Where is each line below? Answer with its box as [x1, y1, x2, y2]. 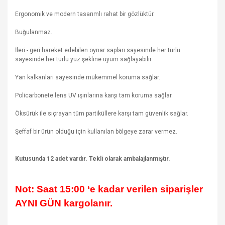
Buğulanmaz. [15, 28, 52, 36]
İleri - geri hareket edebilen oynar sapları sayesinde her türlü [15, 46, 180, 54]
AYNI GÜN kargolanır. [15, 197, 113, 208]
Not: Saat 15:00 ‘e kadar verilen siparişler [15, 183, 203, 194]
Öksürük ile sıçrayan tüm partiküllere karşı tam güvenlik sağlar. [15, 109, 188, 117]
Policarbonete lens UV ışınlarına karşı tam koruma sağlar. [15, 91, 173, 99]
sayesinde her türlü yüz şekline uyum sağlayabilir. [15, 55, 153, 63]
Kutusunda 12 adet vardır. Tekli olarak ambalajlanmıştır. [15, 155, 170, 162]
